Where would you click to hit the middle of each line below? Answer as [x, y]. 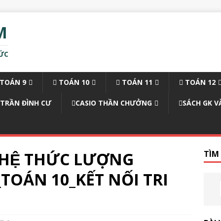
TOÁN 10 [73, 82]
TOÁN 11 [136, 82]
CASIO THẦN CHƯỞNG [114, 103]
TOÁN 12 [199, 82]
